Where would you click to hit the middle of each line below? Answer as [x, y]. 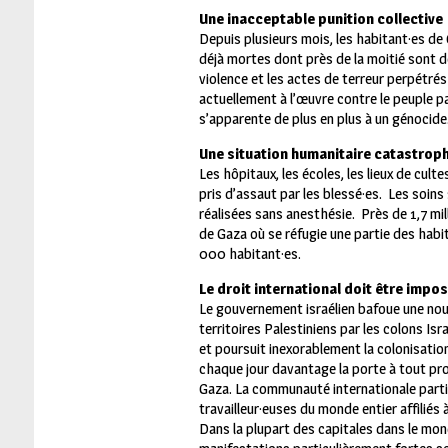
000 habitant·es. [249, 253]
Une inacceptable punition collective [320, 18]
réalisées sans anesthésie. [279, 213]
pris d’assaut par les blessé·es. [293, 193]
